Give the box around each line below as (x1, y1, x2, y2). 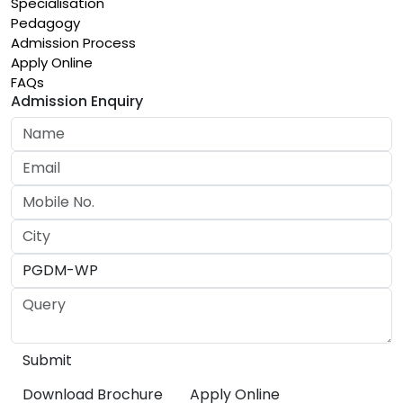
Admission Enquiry (11, 90, 143, 112)
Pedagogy (11, 13, 80, 32)
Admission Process (11, 32, 136, 52)
